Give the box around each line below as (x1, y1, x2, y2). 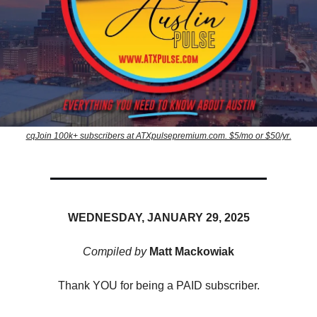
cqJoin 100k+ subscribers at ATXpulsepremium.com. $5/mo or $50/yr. (25, 131, 292, 142)
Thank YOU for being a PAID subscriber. (57, 279, 260, 292)
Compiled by (83, 246, 146, 258)
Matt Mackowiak (146, 246, 234, 258)
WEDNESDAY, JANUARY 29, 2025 (67, 212, 250, 224)
